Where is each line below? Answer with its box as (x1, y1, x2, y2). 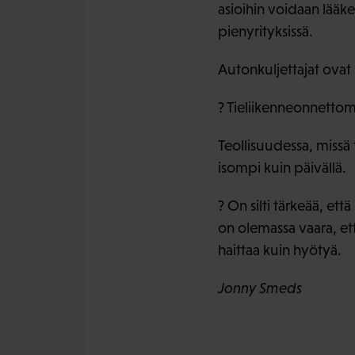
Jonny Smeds (217, 280, 302, 297)
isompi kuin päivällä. (217, 159, 346, 177)
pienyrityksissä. (217, 23, 313, 40)
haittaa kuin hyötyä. (217, 242, 342, 259)
